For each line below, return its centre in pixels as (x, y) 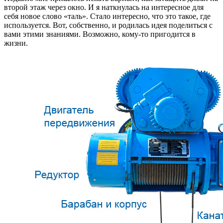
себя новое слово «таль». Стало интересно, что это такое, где (107, 16)
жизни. (16, 43)
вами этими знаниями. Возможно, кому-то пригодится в (100, 34)
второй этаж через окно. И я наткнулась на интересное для (104, 7)
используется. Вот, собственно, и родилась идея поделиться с (108, 25)
